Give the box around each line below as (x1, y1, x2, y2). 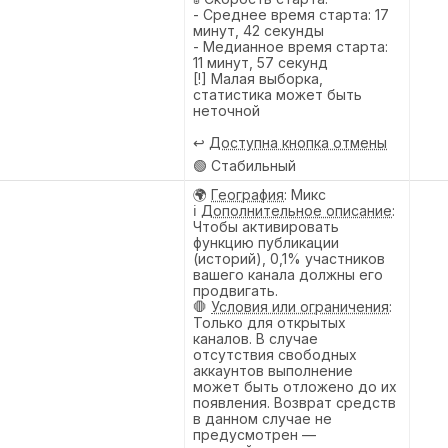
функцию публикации (193, 233, 339, 251)
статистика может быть (193, 85, 362, 103)
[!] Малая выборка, (193, 69, 323, 87)
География (211, 185, 284, 203)
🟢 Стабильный (193, 156, 296, 174)
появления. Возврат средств (193, 393, 396, 411)
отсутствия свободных (193, 345, 357, 363)
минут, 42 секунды (193, 21, 324, 39)
